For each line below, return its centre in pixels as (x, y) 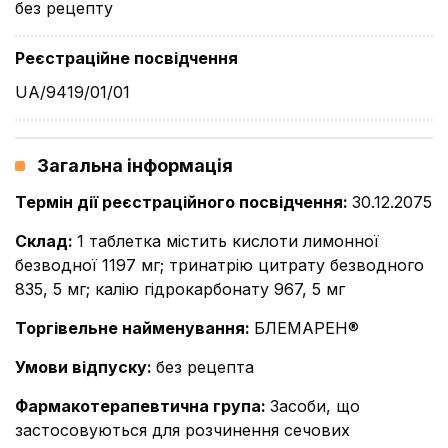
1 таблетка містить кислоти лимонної (228, 241)
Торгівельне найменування (130, 328)
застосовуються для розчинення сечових (182, 430)
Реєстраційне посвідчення (126, 58)
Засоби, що (315, 406)
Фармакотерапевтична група (138, 406)
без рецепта (205, 367)
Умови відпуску (81, 367)
